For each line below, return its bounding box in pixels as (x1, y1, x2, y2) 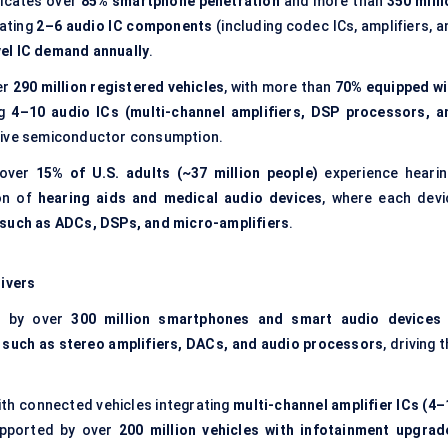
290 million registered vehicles (12, 79, 225, 96)
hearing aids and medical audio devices (37, 190, 323, 207)
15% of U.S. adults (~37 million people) (35, 165, 319, 182)
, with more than (224, 79, 335, 96)
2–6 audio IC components (36, 18, 213, 35)
